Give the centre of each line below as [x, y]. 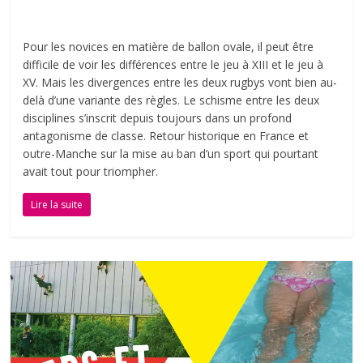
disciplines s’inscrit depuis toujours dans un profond [158, 118]
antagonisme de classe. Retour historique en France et [166, 136]
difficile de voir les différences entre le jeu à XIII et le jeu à [173, 65]
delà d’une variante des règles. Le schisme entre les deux [171, 100]
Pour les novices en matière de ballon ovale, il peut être [169, 47]
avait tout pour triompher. [91, 172]
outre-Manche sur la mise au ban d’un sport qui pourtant [171, 154]
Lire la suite [57, 205]
